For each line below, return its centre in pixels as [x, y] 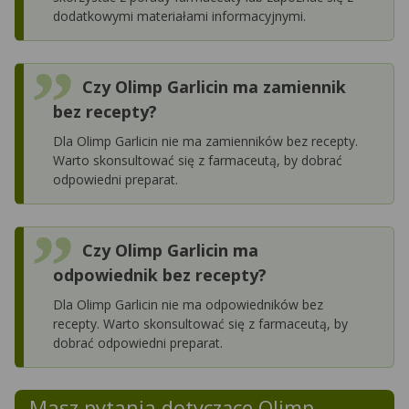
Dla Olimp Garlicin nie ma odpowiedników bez [188, 304]
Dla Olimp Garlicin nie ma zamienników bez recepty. [205, 141]
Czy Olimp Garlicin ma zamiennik [214, 86]
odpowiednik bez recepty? [160, 274]
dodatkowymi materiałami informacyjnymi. [179, 16]
